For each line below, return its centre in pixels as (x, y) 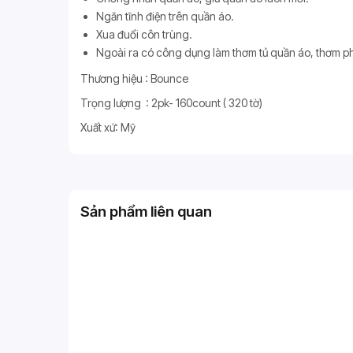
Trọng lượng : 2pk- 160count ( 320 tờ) (171, 102)
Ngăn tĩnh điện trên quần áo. (165, 16)
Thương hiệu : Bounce (134, 78)
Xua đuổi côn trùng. (144, 34)
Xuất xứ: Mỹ (108, 127)
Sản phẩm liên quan (146, 211)
